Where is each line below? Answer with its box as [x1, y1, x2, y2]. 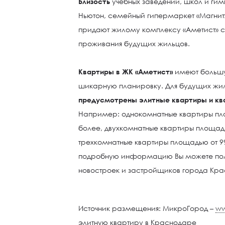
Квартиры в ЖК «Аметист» [78, 67, 173, 76]
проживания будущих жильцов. [78, 39, 190, 48]
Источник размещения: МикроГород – [78, 204, 216, 212]
